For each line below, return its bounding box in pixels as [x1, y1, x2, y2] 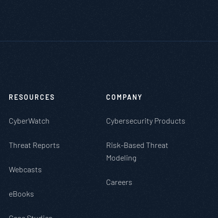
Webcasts [9, 164, 42, 174]
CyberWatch [9, 116, 50, 125]
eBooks [9, 189, 34, 198]
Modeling [106, 153, 136, 162]
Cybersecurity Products [106, 116, 185, 125]
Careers [106, 177, 132, 186]
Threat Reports [9, 140, 60, 149]
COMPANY [106, 93, 143, 101]
